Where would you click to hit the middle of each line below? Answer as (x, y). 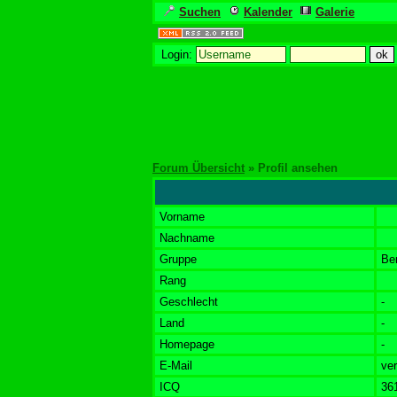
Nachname (187, 238)
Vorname (182, 217)
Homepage (187, 344)
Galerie (335, 12)
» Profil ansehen (291, 168)
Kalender (268, 12)
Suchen (200, 12)
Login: (177, 54)
